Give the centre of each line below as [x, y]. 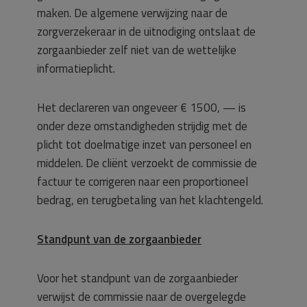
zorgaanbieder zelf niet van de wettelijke [137, 50]
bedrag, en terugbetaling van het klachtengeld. [150, 200]
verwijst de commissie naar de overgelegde [142, 297]
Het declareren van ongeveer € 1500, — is [142, 108]
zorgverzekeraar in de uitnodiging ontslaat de [146, 32]
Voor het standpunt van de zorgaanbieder [137, 278]
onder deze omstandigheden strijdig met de [142, 126]
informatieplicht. [76, 69]
